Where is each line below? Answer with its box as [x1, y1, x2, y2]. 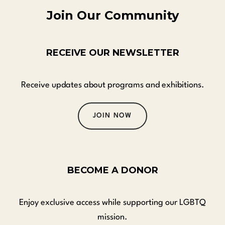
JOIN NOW [93, 112, 132, 119]
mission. [97, 212, 128, 221]
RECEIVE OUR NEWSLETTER [46, 47, 179, 58]
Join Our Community [46, 8, 179, 23]
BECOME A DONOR [67, 164, 158, 176]
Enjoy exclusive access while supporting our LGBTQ [19, 198, 206, 207]
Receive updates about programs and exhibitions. [21, 80, 204, 89]
